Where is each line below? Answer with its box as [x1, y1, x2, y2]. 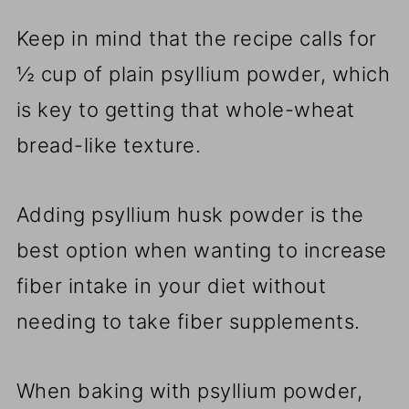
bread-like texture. [16, 132, 202, 157]
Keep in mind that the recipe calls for [16, 26, 377, 50]
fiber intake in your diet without [16, 273, 327, 298]
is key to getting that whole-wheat [16, 97, 355, 121]
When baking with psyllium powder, [16, 378, 363, 403]
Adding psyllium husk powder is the [16, 202, 364, 226]
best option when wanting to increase [16, 237, 387, 262]
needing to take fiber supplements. [16, 309, 361, 333]
